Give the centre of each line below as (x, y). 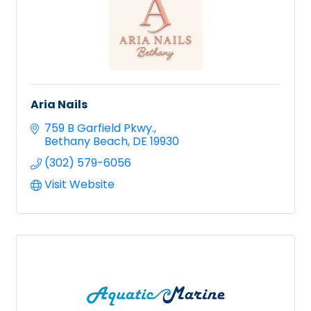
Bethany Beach (86, 141)
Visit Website (79, 184)
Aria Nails (59, 104)
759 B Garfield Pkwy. (99, 128)
